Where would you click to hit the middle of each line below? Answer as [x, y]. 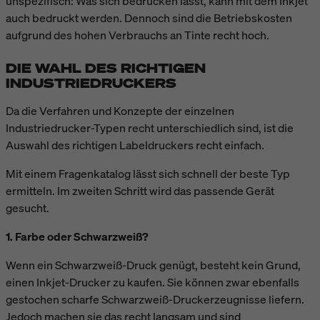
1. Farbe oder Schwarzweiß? [77, 236]
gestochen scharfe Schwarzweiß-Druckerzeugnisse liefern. [155, 299]
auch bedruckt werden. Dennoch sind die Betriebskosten [149, 17]
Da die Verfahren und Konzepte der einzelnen [120, 110]
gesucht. [27, 207]
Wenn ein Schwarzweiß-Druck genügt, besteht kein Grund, [153, 265]
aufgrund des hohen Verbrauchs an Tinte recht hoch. [137, 35]
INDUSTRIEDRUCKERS [91, 82]
